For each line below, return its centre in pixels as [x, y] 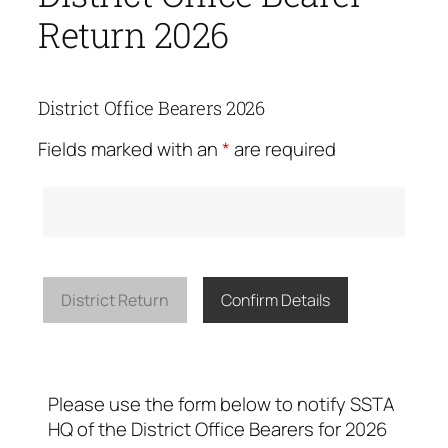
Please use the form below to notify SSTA [221, 403]
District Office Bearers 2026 [151, 107]
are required [283, 149]
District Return [115, 300]
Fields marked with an [130, 149]
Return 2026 [133, 34]
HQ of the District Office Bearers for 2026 [217, 428]
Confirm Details [275, 300]
